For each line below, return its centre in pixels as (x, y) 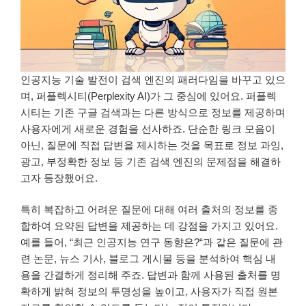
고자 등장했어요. (59, 178)
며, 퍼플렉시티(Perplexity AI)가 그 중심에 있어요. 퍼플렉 (149, 96)
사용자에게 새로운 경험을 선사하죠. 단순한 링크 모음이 (148, 128)
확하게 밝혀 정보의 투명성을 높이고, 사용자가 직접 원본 (149, 292)
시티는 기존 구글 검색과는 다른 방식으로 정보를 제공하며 (153, 112)
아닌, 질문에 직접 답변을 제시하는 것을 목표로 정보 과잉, (152, 145)
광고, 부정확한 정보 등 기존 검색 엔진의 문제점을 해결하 (151, 161)
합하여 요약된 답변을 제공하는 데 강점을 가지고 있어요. (149, 226)
